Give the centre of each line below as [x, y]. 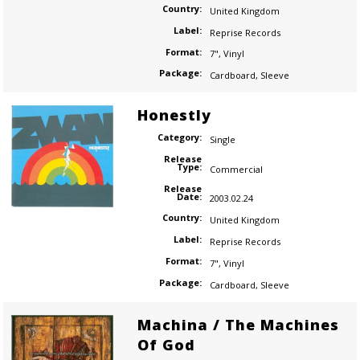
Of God [166, 344]
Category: [179, 137]
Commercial [236, 169]
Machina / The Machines [238, 324]
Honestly [174, 115]
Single [222, 139]
